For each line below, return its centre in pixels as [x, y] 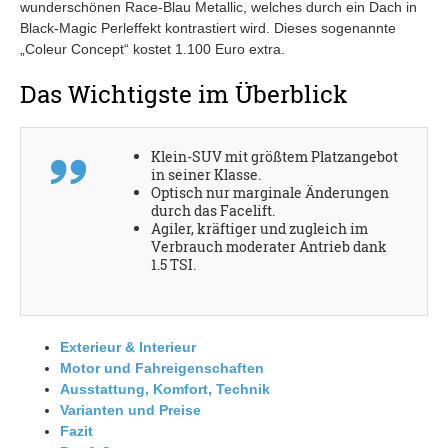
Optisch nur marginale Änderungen [270, 192]
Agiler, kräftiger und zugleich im [259, 228]
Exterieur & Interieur [128, 346]
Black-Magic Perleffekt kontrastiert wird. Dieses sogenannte [208, 27]
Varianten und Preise [130, 409]
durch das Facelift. [213, 210]
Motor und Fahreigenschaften [162, 367]
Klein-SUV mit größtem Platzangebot [274, 156]
